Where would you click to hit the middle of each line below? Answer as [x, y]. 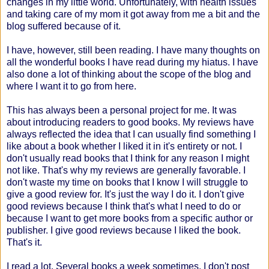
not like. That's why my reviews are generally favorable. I [126, 170]
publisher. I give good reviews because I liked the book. [124, 230]
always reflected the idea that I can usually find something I [131, 134]
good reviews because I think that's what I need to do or [124, 206]
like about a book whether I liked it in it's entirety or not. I [124, 146]
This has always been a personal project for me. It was [122, 110]
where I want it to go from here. [73, 86]
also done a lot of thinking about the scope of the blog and [129, 74]
